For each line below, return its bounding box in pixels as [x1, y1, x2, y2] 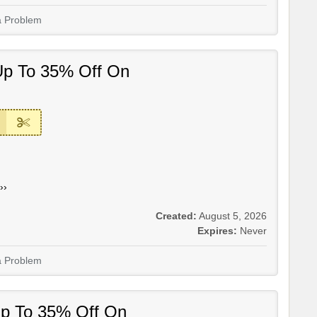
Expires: [197, 225, 237, 236]
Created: [156, 210, 197, 221]
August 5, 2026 [199, 210, 267, 221]
